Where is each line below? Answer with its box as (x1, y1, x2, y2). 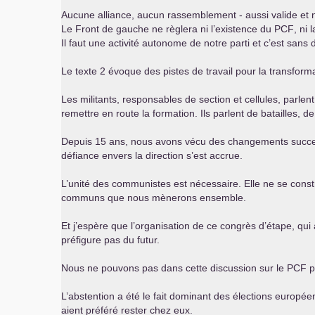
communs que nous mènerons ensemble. (61, 192, 246, 203)
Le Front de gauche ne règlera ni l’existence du (61, 23, 274, 34)
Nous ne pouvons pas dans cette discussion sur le (61, 262, 287, 274)
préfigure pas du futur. (61, 234, 160, 245)
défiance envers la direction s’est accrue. (61, 150, 243, 161)
